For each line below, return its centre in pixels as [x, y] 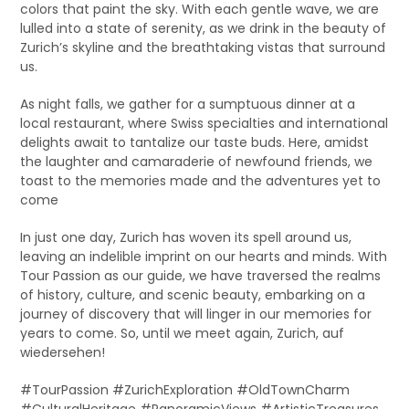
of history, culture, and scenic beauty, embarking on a [193, 294]
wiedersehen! [63, 352]
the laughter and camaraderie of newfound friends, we [197, 161]
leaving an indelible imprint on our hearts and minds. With [204, 256]
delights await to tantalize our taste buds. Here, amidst [195, 142]
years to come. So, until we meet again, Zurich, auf [183, 333]
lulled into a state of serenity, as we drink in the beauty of [204, 28]
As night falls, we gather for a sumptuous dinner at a [188, 104]
